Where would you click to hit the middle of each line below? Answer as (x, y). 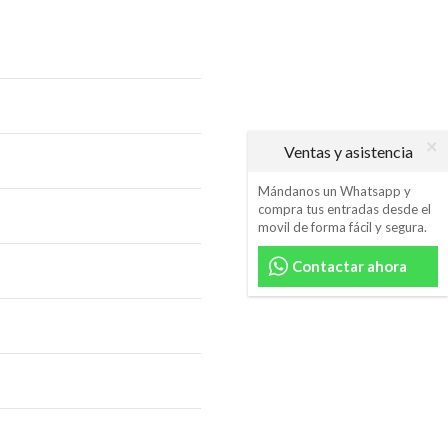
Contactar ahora (348, 266)
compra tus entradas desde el (344, 209)
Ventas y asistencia (348, 151)
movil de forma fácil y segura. (342, 227)
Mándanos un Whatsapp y (334, 191)
